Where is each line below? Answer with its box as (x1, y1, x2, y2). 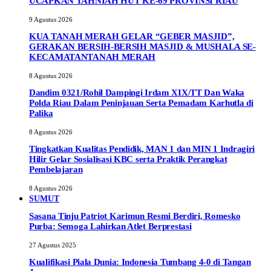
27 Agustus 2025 (29, 241, 76, 249)
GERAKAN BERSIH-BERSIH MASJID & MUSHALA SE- (29, 42, 256, 52)
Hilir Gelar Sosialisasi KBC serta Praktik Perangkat (29, 154, 227, 165)
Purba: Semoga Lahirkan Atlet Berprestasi (29, 221, 192, 232)
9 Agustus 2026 (29, 16, 73, 24)
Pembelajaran (29, 165, 83, 175)
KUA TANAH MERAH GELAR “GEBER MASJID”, (29, 31, 235, 42)
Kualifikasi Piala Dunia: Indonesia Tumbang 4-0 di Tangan (29, 257, 251, 267)
